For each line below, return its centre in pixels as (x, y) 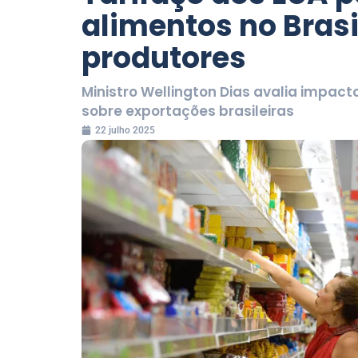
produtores (164, 58)
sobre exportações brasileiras (188, 111)
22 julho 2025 (125, 130)
